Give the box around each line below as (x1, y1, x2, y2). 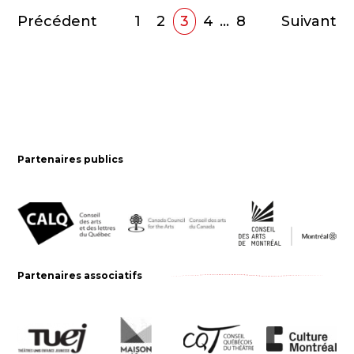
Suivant (281, 13, 337, 30)
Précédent (17, 13, 98, 30)
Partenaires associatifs (17, 269, 143, 282)
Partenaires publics (17, 153, 124, 165)
